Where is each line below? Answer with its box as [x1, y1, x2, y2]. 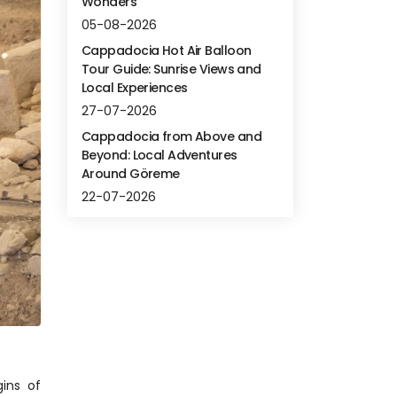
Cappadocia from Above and [82, 128, 262, 145]
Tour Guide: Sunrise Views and [82, 60, 261, 78]
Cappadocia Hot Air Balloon [82, 42, 252, 59]
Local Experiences [82, 79, 188, 97]
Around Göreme [82, 165, 180, 183]
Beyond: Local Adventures [82, 146, 237, 164]
